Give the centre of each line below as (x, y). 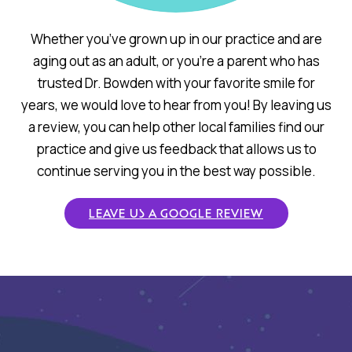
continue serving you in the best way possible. (176, 170)
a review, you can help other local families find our (176, 126)
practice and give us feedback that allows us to (176, 148)
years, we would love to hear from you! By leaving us (176, 104)
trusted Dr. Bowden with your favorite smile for (176, 82)
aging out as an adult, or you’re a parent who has (176, 60)
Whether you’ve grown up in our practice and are (176, 38)
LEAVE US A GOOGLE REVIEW (176, 213)
